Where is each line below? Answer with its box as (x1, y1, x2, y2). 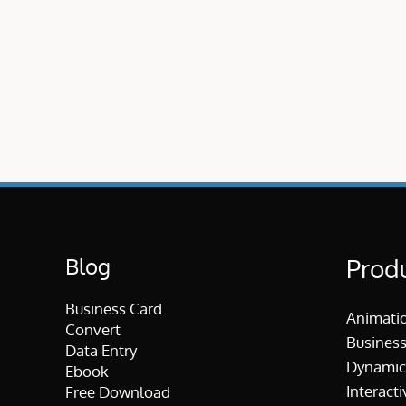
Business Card (65, 299, 162, 319)
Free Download (65, 382, 170, 402)
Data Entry (65, 341, 137, 361)
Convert (65, 320, 121, 340)
